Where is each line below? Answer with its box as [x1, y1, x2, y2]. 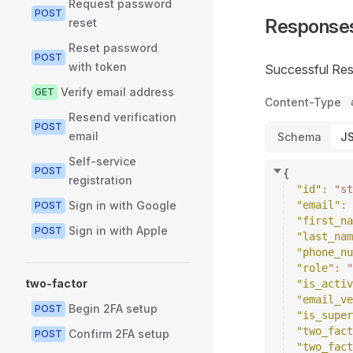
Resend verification [69, 110, 176, 124]
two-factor [25, 277, 87, 290]
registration [69, 173, 132, 187]
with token [69, 60, 127, 73]
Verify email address [61, 85, 174, 98]
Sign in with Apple [69, 224, 168, 237]
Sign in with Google [69, 199, 176, 212]
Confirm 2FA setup [69, 327, 169, 340]
